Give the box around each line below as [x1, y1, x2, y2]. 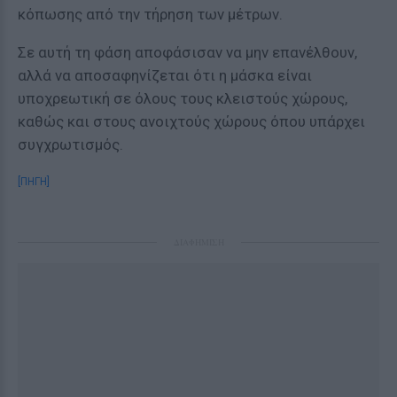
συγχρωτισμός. [18, 136, 123, 153]
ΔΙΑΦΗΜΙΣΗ [173, 236, 224, 248]
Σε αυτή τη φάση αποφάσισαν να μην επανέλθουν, [18, 43, 357, 61]
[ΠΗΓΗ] [18, 175, 50, 188]
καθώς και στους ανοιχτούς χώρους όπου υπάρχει [18, 113, 365, 130]
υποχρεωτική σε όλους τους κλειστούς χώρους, [18, 90, 347, 107]
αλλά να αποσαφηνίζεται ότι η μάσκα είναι [18, 66, 312, 84]
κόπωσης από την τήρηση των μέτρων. [18, 5, 283, 23]
